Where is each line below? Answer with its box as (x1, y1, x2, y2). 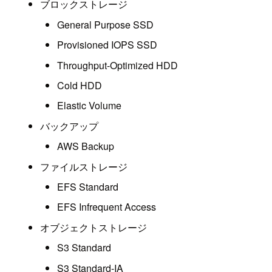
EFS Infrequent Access (57, 200, 157, 214)
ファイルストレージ (39, 159, 127, 174)
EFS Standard (57, 180, 119, 194)
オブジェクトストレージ (39, 220, 147, 234)
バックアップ (39, 118, 98, 133)
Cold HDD (57, 78, 103, 93)
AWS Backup (57, 139, 115, 154)
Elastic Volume (57, 98, 122, 113)
